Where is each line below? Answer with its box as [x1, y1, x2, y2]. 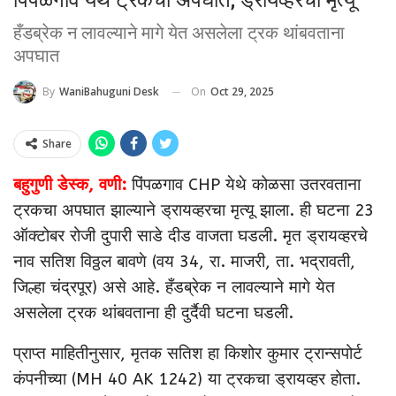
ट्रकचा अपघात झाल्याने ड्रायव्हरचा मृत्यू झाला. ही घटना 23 [13, 201, 374, 221]
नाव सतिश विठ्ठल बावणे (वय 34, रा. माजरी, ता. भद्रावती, [13, 252, 355, 272]
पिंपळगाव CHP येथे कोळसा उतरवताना [132, 175, 361, 195]
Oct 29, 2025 [210, 83, 274, 99]
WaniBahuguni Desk [59, 84, 159, 100]
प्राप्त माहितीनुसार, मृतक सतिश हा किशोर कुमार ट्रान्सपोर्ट [13, 344, 362, 364]
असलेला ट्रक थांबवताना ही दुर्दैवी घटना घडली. [13, 303, 293, 324]
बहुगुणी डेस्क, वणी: [13, 175, 126, 195]
